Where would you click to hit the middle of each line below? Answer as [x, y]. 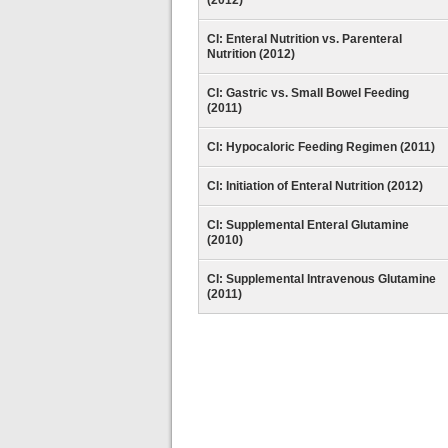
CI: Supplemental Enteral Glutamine [308, 225]
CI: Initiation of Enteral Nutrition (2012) [315, 186]
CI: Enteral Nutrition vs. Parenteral [304, 39]
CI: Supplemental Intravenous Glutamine [321, 279]
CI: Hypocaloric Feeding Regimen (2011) [321, 147]
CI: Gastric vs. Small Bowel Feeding [308, 93]
